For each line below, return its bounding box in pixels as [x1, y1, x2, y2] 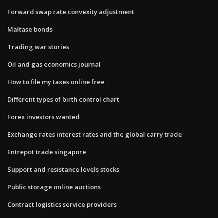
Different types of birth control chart [7, 94, 119, 104]
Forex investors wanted [7, 112, 80, 121]
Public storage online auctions [7, 182, 101, 191]
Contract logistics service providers [7, 200, 117, 209]
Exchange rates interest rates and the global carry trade [7, 129, 182, 139]
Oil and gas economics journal [7, 59, 101, 69]
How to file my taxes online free [7, 77, 105, 86]
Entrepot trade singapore [7, 147, 86, 156]
